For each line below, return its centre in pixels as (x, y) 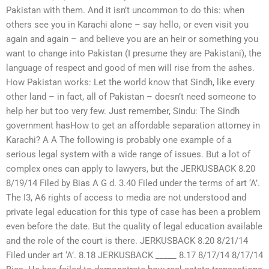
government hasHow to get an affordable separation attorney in (133, 126)
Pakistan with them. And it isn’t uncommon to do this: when (125, 11)
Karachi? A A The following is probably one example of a (119, 140)
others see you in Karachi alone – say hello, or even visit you (127, 25)
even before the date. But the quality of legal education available (134, 227)
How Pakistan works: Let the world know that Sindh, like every (130, 83)
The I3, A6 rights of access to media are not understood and (126, 198)
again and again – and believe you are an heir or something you (132, 39)
